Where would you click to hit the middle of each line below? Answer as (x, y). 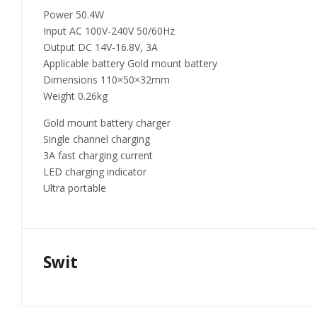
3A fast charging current (98, 156)
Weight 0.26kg (75, 96)
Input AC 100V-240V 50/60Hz (109, 31)
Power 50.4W (74, 15)
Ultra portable (75, 188)
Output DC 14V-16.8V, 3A (100, 47)
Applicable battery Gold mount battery (130, 64)
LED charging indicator (95, 172)
